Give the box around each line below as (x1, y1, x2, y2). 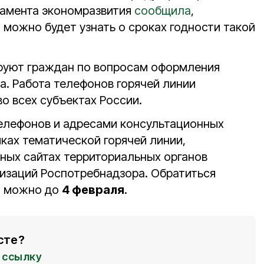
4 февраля (62, 183, 124, 197)
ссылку (2, 250, 42, 263)
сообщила (134, 4, 191, 18)
